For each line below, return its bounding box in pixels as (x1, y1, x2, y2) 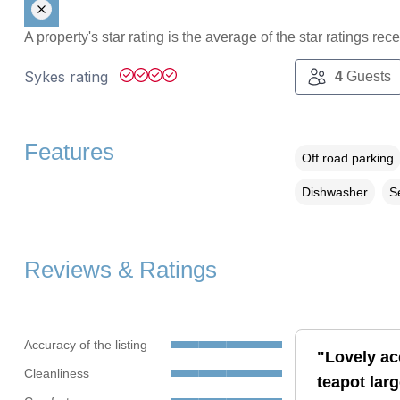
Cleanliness (23, 365, 89, 380)
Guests (342, 69, 391, 85)
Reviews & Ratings (23, 257, 217, 283)
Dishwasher (301, 185, 368, 200)
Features (23, 139, 114, 165)
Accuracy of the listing (23, 337, 147, 352)
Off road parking (301, 151, 394, 166)
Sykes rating (23, 68, 112, 87)
